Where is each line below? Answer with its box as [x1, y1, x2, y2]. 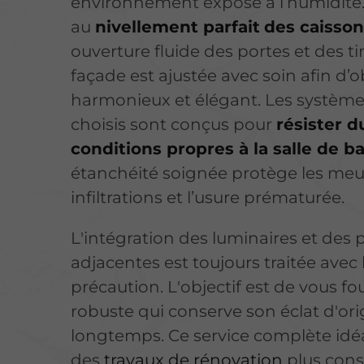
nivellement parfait [95, 16, 261, 37]
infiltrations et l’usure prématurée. [71, 187, 345, 207]
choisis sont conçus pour [71, 114, 277, 134]
